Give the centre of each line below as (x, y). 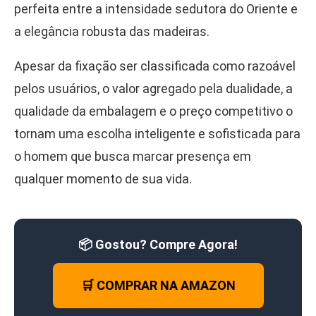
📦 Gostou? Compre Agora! (158, 244)
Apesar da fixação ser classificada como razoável (155, 66)
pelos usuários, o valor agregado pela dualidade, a (153, 88)
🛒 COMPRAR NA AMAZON (158, 285)
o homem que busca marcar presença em (133, 156)
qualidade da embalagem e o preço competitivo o (153, 111)
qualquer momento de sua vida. (103, 178)
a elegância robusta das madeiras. (112, 31)
